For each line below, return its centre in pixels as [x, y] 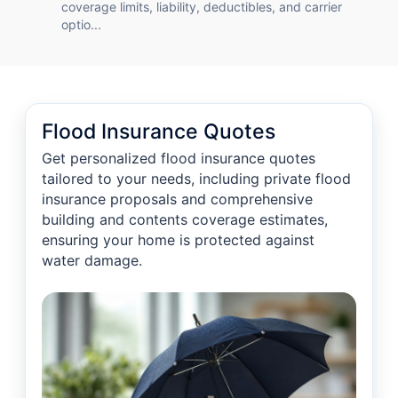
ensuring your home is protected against [178, 240]
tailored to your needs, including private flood [196, 179]
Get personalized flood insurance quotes [179, 159]
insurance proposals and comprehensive [177, 199]
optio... [81, 25]
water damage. [92, 261]
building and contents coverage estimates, [185, 220]
